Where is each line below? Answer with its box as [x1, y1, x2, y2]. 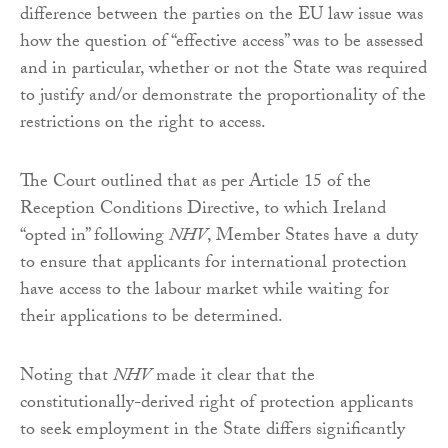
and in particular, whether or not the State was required [20, 55, 427, 87]
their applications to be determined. [20, 303, 283, 335]
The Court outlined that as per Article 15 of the [20, 168, 371, 200]
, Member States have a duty [207, 222, 418, 254]
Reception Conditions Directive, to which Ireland [20, 195, 386, 227]
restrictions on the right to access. [20, 109, 266, 141]
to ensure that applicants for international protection [20, 249, 407, 281]
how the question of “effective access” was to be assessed [20, 28, 423, 60]
